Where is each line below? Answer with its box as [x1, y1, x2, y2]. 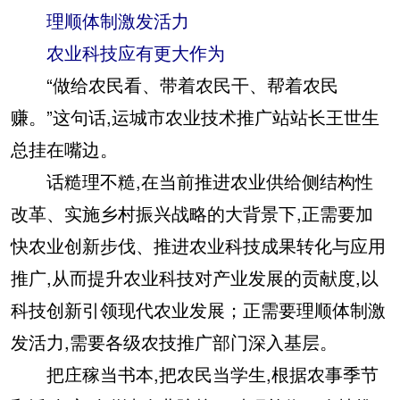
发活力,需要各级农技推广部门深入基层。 [11, 329, 337, 355]
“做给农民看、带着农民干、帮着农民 [11, 71, 338, 98]
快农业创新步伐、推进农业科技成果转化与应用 [11, 232, 386, 259]
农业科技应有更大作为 [11, 39, 225, 66]
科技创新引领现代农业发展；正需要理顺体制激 [11, 296, 386, 323]
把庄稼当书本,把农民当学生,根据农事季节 [11, 361, 379, 387]
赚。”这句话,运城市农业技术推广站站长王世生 [11, 104, 379, 130]
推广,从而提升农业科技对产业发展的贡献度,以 [11, 264, 379, 291]
